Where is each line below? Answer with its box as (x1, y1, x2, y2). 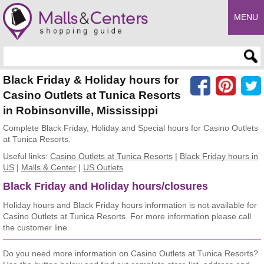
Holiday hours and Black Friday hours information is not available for (3, 200, 257, 210)
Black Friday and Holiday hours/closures (3, 180, 208, 192)
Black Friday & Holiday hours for (3, 74, 179, 86)
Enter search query (3, 47, 74, 56)
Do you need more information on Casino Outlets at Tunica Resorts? (3, 248, 258, 258)
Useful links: (3, 151, 50, 161)
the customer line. (3, 222, 70, 232)
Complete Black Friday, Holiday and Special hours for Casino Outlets (3, 123, 258, 133)
